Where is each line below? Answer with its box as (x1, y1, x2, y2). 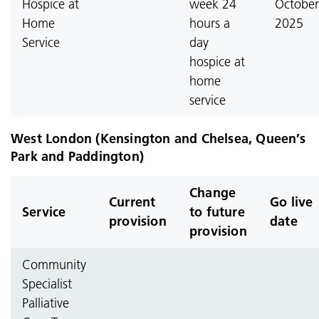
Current (109, 194, 156, 210)
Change (189, 184, 236, 201)
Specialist (22, 276, 72, 292)
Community (22, 256, 86, 273)
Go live (270, 194, 313, 210)
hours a (189, 15, 230, 31)
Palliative (22, 295, 69, 311)
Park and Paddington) (11, 148, 144, 164)
